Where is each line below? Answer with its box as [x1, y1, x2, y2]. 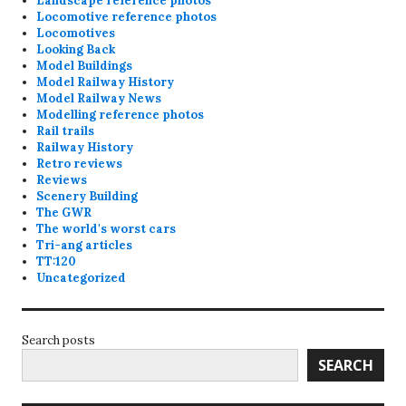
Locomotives [36, 25, 116, 42]
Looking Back [36, 42, 116, 58]
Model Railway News [36, 91, 162, 107]
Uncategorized [36, 270, 127, 286]
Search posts [22, 333, 95, 349]
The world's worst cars [36, 221, 177, 237]
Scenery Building [36, 188, 139, 205]
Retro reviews [36, 156, 123, 172]
